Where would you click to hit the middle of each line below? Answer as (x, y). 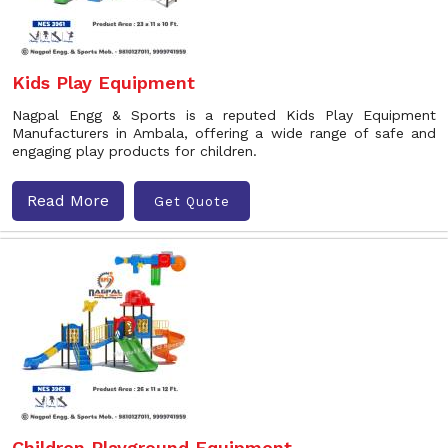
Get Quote (192, 201)
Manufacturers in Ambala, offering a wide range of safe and (224, 133)
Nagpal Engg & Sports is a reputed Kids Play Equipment (224, 115)
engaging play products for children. (134, 151)
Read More (68, 200)
